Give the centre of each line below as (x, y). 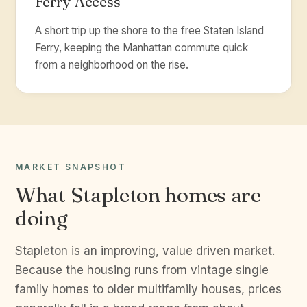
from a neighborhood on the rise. (112, 65)
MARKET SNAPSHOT (71, 167)
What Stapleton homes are (138, 195)
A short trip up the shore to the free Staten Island (149, 30)
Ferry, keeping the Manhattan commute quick (142, 48)
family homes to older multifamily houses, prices (148, 289)
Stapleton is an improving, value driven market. (145, 251)
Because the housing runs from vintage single (142, 270)
